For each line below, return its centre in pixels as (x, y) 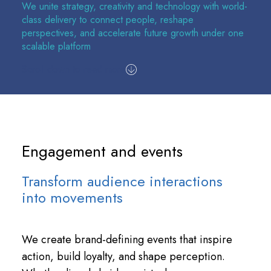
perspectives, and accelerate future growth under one (132, 33)
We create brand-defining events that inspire (127, 239)
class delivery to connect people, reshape (107, 19)
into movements (72, 197)
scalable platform (56, 46)
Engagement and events (102, 151)
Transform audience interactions (122, 181)
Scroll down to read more (73, 69)
